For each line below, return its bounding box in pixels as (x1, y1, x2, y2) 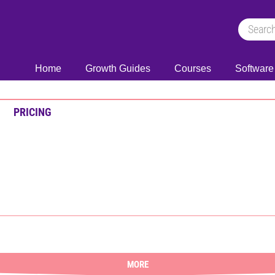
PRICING (13, 106, 52, 118)
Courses (174, 63, 211, 74)
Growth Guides (85, 63, 150, 74)
